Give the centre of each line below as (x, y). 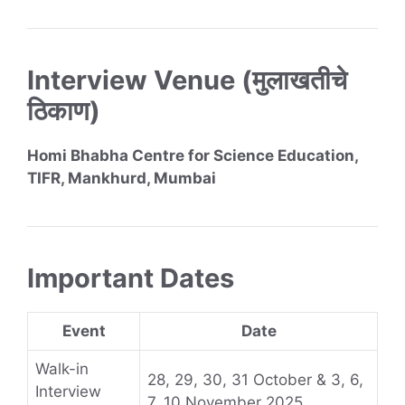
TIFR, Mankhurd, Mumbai (122, 179)
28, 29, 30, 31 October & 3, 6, (255, 380)
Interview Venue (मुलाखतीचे (187, 80)
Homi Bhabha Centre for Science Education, (193, 156)
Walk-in (62, 369)
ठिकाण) (64, 111)
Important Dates (131, 278)
